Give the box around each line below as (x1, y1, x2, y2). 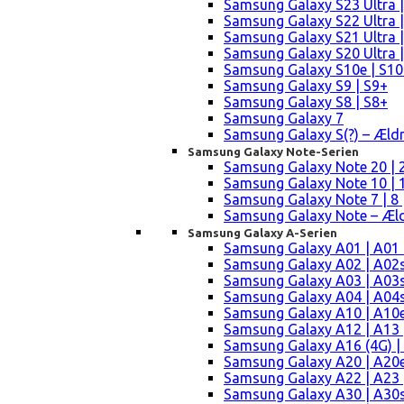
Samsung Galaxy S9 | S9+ (224, 78, 388, 95)
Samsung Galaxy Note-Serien (188, 145, 359, 159)
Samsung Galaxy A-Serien (188, 226, 337, 240)
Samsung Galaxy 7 (224, 110, 344, 127)
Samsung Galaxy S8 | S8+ (224, 94, 388, 111)
